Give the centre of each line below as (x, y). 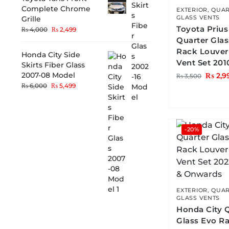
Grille (31, 19)
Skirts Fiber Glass (53, 65)
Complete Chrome (56, 9)
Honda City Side (51, 55)
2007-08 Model (48, 75)
